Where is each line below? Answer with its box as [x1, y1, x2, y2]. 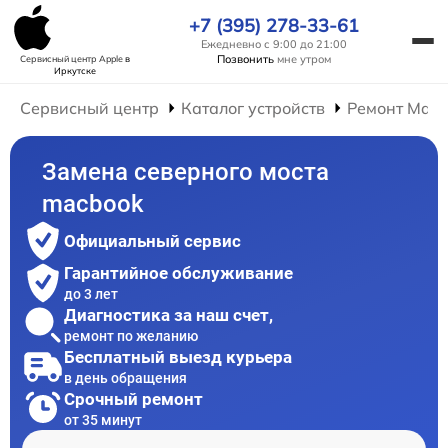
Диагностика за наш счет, [64, 304, 273, 325]
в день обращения [64, 369, 187, 386]
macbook [42, 190, 145, 218]
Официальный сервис [64, 231, 241, 251]
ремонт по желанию [64, 327, 198, 344]
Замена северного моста [42, 158, 330, 186]
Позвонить [217, 51, 274, 66]
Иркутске [54, 65, 96, 76]
